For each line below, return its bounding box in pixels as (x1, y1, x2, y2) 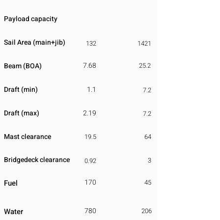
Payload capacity (4, 14, 57, 24)
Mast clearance (4, 132, 51, 142)
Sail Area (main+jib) (4, 37, 65, 48)
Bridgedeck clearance (4, 155, 70, 165)
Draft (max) (4, 108, 39, 118)
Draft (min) (4, 84, 38, 95)
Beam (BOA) (4, 61, 42, 71)
